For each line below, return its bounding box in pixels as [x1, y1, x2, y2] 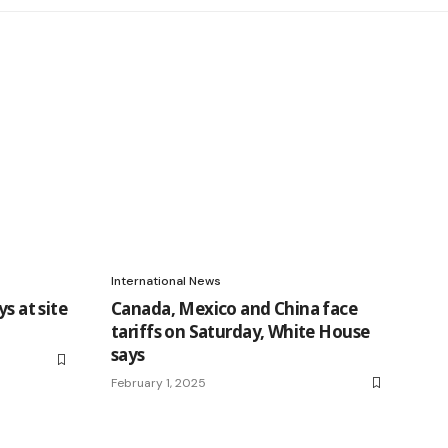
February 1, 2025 [111, 375, 206, 392]
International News [111, 273, 221, 290]
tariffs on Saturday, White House [111, 320, 370, 344]
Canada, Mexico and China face [111, 297, 358, 321]
